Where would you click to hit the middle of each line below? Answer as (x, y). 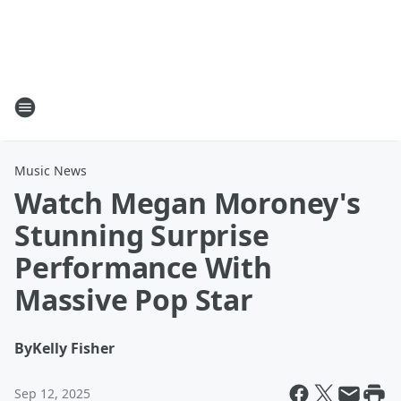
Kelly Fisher (73, 348)
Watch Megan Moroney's (188, 203)
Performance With (143, 267)
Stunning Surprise (142, 235)
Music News (51, 171)
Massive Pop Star (134, 299)
